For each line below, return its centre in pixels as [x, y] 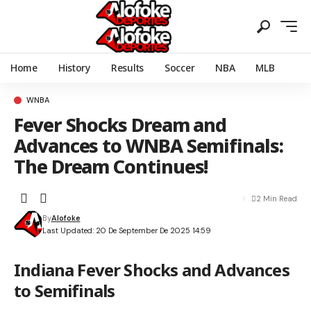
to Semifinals [65, 291]
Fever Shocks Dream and [120, 125]
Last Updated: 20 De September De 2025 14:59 [126, 230]
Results [127, 68]
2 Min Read [277, 199]
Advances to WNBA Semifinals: [149, 145]
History [74, 68]
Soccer [179, 68]
